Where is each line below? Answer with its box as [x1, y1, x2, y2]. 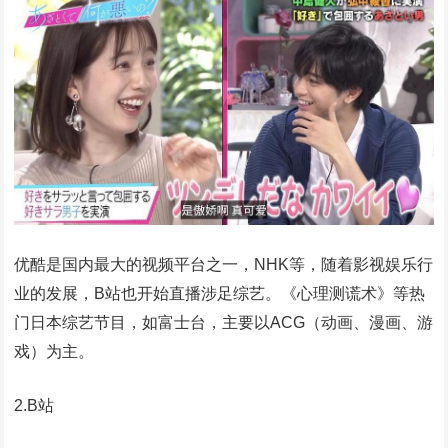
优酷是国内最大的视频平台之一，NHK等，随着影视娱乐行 [14, 256, 434, 274]
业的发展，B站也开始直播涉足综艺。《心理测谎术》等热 [14, 285, 426, 303]
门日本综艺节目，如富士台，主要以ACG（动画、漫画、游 [14, 314, 434, 332]
